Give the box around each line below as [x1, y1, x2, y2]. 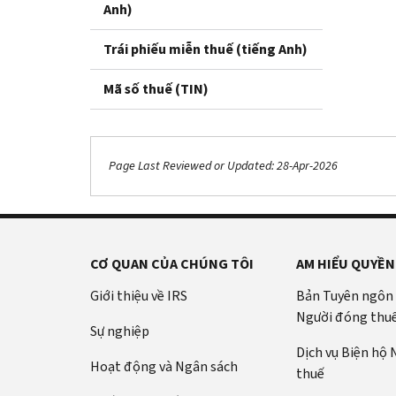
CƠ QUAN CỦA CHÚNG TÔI [90, 254, 254, 273]
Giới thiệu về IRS [90, 286, 187, 305]
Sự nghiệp [90, 321, 149, 340]
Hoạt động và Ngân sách [90, 356, 238, 376]
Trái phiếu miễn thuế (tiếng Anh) [103, 39, 308, 58]
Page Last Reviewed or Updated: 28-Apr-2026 [109, 157, 338, 175]
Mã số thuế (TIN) [103, 79, 209, 98]
